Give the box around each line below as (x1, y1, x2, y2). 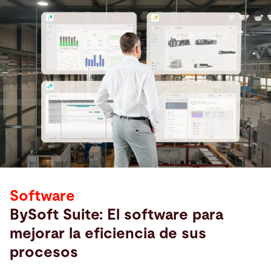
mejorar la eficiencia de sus (10, 226, 206, 241)
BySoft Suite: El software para (10, 207, 223, 223)
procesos (10, 244, 78, 260)
